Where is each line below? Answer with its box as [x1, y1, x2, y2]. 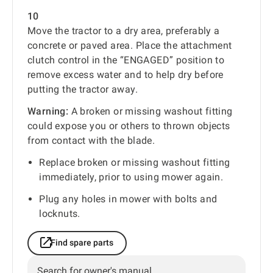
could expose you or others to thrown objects [27, 119, 230, 132]
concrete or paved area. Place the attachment [27, 39, 232, 51]
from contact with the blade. [27, 134, 155, 146]
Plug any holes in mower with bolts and [39, 193, 218, 205]
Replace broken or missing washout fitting [39, 156, 230, 168]
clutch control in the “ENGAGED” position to [27, 54, 225, 66]
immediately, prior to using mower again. [39, 171, 224, 183]
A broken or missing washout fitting [68, 105, 233, 117]
